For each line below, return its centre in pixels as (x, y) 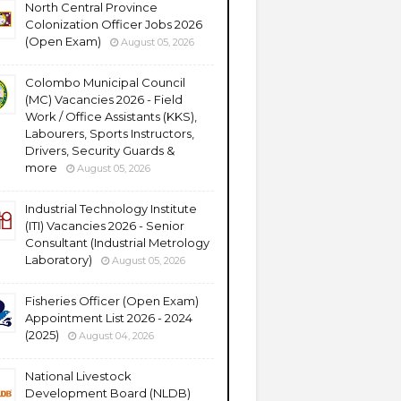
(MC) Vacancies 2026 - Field (104, 99)
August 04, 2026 (116, 336)
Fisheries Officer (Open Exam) (112, 301)
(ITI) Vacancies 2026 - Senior (105, 226)
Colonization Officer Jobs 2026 (114, 24)
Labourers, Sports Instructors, (110, 133)
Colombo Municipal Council (105, 82)
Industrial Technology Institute (111, 209)
